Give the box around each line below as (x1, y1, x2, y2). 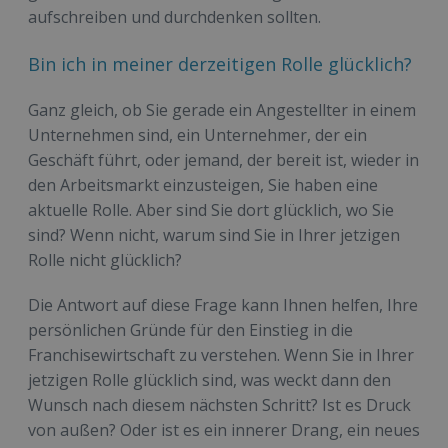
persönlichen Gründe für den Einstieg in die (28, 318, 353, 341)
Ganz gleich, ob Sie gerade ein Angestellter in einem (28, 98, 416, 121)
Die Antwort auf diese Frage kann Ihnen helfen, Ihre (28, 293, 418, 316)
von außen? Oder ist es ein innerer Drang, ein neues (28, 418, 420, 441)
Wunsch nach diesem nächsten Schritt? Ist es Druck (28, 393, 411, 416)
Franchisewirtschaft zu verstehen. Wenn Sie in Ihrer (28, 343, 414, 366)
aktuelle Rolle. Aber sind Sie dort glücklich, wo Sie (28, 198, 394, 221)
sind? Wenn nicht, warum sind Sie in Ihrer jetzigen (28, 223, 400, 246)
